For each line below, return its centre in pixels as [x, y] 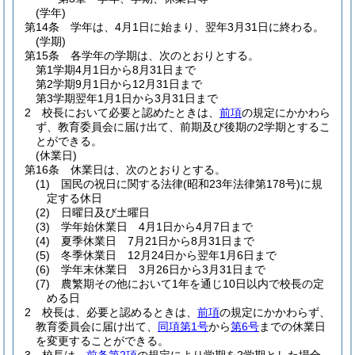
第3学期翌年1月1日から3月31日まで [127, 98]
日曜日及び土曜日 [105, 212]
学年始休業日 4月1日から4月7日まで [157, 227]
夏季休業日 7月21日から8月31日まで [158, 241]
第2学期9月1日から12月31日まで [119, 84]
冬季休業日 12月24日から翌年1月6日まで [169, 255]
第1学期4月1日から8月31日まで [116, 70]
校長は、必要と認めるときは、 [120, 312]
